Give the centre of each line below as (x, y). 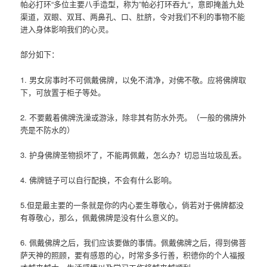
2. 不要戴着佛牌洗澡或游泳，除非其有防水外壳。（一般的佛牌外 (133, 117)
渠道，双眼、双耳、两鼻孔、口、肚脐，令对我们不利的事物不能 (133, 17)
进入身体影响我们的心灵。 (67, 29)
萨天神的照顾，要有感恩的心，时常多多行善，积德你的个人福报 (133, 255)
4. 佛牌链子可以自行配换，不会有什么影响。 (99, 179)
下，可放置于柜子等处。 (63, 92)
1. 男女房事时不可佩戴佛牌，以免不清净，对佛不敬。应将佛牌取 (133, 79)
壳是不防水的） (48, 129)
